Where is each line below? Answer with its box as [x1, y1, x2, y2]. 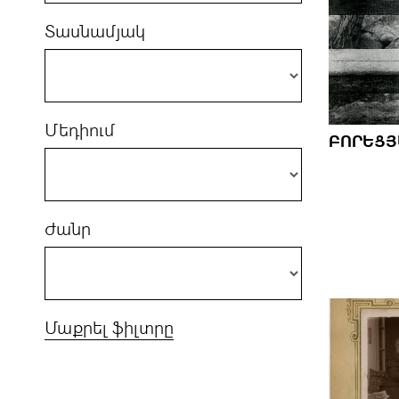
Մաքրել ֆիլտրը [45, 317, 174, 339]
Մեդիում [45, 119, 115, 142]
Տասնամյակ [45, 20, 145, 43]
